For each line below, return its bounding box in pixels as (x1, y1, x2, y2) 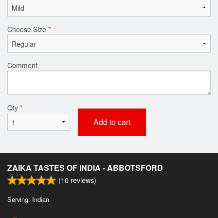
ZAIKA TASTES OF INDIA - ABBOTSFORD (7, 162, 163, 173)
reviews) (69, 174, 96, 185)
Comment (7, 60, 37, 70)
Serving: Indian (7, 194, 49, 204)
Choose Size (7, 24, 48, 34)
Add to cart (93, 116, 130, 127)
